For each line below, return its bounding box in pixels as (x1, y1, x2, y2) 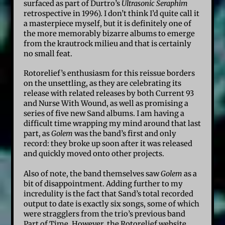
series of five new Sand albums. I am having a (24, 109, 185, 119)
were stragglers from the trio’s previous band (24, 209, 186, 219)
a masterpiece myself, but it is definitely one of (24, 19, 192, 29)
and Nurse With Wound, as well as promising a (24, 99, 189, 108)
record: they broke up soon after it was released (24, 139, 193, 149)
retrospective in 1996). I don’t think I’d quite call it (24, 9, 200, 19)
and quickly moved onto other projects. (24, 149, 166, 159)
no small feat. (24, 49, 73, 59)
